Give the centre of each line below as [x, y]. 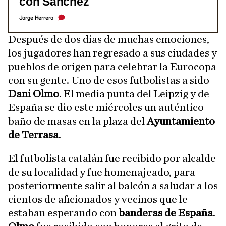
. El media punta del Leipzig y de [134, 94]
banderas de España [166, 213]
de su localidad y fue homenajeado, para [102, 172]
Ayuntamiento [181, 121]
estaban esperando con [63, 213]
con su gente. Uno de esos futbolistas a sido [109, 80]
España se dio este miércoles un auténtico [106, 107]
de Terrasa [33, 134]
